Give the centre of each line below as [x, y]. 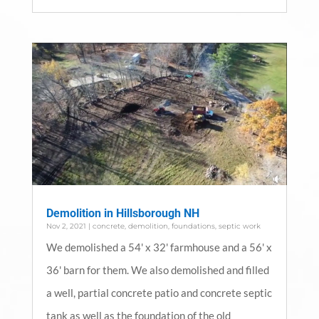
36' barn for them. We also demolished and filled [157, 270]
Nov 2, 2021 [66, 226]
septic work [239, 226]
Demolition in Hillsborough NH [122, 214]
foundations [193, 226]
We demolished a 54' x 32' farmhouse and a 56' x [159, 247]
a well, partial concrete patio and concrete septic [159, 293]
